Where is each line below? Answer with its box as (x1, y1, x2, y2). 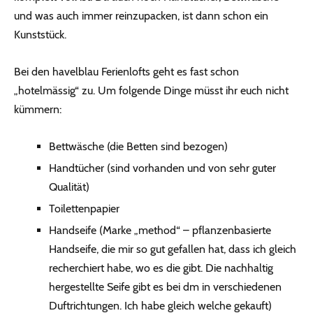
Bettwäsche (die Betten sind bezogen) (49, 140, 228, 154)
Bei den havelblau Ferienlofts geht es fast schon (14, 65, 239, 79)
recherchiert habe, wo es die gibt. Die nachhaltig (49, 261, 273, 275)
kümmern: (14, 103, 61, 117)
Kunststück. (14, 28, 66, 42)
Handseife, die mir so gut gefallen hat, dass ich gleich (49, 242, 296, 256)
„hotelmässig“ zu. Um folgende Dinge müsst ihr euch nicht (14, 84, 289, 98)
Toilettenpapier (49, 202, 119, 216)
